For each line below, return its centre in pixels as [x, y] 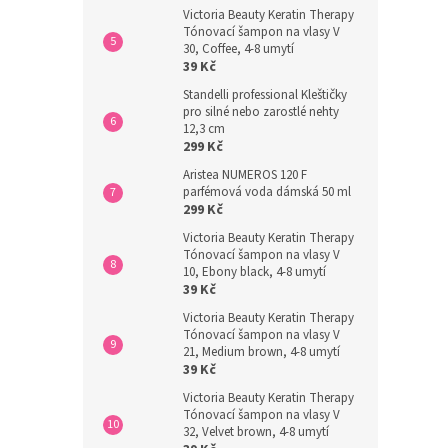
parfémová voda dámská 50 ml [267, 191]
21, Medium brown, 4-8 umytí [261, 351]
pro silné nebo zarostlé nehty [261, 111]
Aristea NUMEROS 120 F [245, 174]
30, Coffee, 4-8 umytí [238, 48]
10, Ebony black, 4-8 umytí [254, 271]
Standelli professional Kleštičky [265, 94]
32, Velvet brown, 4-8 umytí [256, 431]
